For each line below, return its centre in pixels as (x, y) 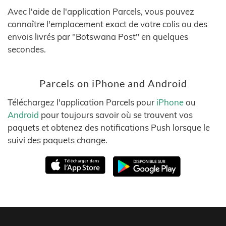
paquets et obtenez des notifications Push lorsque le (109, 127)
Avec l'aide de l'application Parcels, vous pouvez (101, 11)
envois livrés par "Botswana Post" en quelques (98, 37)
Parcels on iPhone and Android (113, 83)
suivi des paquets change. (58, 140)
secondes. (27, 49)
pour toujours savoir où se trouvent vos (116, 115)
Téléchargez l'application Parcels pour (82, 102)
